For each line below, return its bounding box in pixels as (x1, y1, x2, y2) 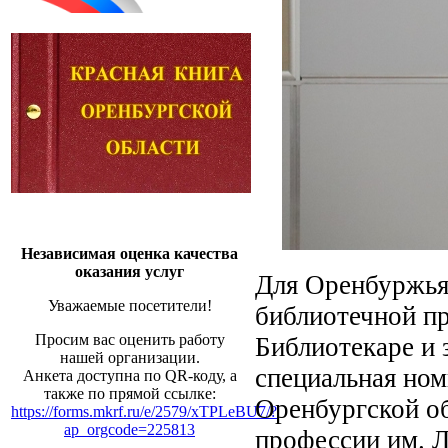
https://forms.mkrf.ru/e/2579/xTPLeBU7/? (11, 403, 277, 420)
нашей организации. (59, 349, 200, 366)
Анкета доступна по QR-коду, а (22, 367, 237, 384)
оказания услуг (75, 263, 184, 280)
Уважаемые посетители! (47, 297, 212, 314)
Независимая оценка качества (21, 245, 238, 262)
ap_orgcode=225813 (64, 421, 195, 438)
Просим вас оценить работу (34, 331, 225, 348)
